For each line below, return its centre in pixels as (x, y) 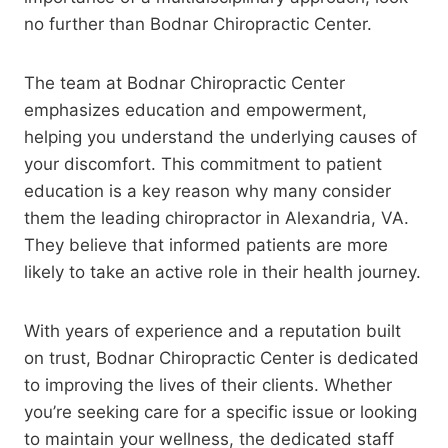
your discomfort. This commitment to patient (203, 163)
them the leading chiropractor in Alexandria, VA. (216, 217)
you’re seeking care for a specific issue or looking (220, 411)
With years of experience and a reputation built (212, 330)
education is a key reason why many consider (207, 190)
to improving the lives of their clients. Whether (208, 384)
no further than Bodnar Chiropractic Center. (198, 23)
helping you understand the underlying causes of (220, 136)
